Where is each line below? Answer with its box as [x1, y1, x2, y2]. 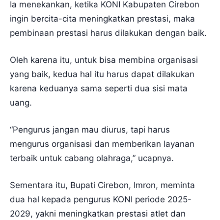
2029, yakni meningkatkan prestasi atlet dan [10, 208, 186, 219]
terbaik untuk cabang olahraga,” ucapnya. [10, 153, 174, 163]
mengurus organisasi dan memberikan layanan [10, 138, 194, 149]
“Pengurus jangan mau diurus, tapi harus [10, 124, 170, 135]
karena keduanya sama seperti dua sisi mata [10, 83, 188, 93]
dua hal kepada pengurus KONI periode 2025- [10, 194, 192, 204]
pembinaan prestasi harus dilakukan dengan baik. [10, 27, 207, 38]
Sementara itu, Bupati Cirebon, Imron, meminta [10, 180, 195, 190]
